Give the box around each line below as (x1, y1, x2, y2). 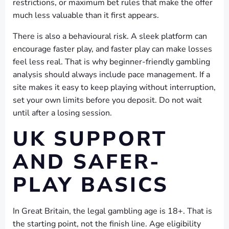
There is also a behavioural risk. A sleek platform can (13, 31, 207, 42)
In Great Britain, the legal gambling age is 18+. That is (13, 205, 212, 217)
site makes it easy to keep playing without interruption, (13, 82, 216, 93)
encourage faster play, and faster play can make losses (13, 43, 212, 55)
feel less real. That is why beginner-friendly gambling (13, 56, 210, 67)
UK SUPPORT (13, 125, 167, 153)
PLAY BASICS (13, 171, 169, 199)
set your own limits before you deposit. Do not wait (13, 95, 202, 106)
